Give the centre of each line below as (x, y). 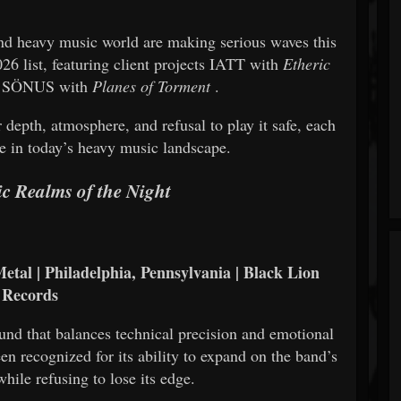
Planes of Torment (152, 85)
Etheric (307, 63)
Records (30, 294)
